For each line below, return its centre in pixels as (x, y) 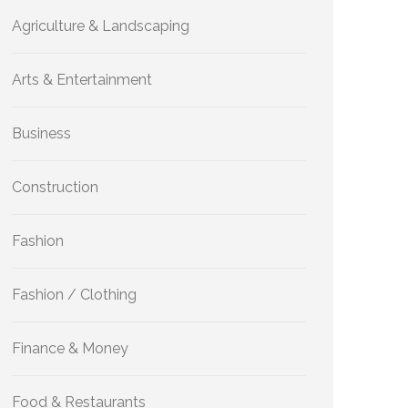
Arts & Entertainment (82, 80)
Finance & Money (70, 348)
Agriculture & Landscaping (101, 26)
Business (41, 133)
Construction (55, 187)
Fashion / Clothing (74, 295)
